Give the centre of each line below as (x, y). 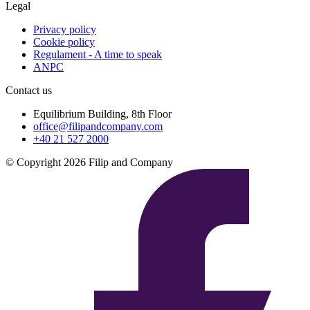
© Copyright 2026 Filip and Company (89, 162)
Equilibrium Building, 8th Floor (102, 113)
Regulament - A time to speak (98, 54)
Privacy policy (65, 29)
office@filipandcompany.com (98, 126)
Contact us (29, 90)
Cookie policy (64, 42)
